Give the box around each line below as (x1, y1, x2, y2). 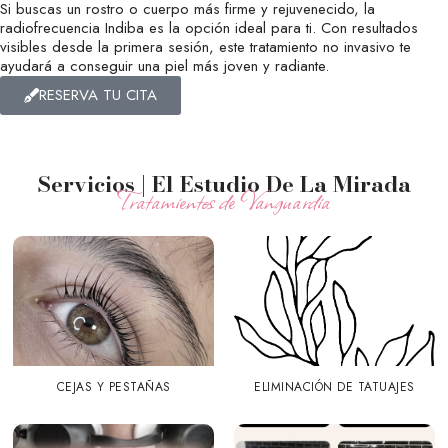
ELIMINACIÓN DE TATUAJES (254, 377, 415, 396)
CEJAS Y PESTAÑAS (56, 377, 171, 396)
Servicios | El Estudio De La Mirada (37, 166, 411, 201)
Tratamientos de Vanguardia (117, 179, 331, 220)
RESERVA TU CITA (39, 83, 157, 106)
